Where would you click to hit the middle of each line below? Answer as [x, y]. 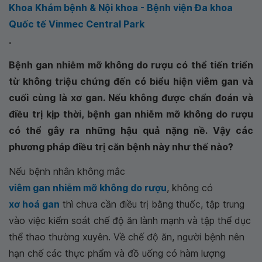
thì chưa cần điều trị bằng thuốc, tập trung [154, 204]
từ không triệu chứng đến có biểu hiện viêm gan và [131, 81]
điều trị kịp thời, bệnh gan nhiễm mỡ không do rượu [131, 114]
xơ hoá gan [35, 204]
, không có [199, 188]
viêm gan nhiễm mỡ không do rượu [92, 188]
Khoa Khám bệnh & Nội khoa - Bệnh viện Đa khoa [125, 8]
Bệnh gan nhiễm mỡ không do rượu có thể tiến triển [131, 65]
